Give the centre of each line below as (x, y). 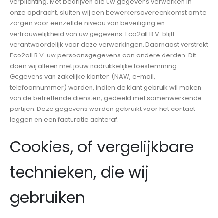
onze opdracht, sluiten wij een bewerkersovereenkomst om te (108, 13)
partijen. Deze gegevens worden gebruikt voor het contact (102, 109)
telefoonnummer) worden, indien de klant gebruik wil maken (106, 88)
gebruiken (47, 197)
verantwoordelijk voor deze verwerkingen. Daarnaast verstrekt (109, 45)
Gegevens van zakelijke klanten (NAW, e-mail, (82, 77)
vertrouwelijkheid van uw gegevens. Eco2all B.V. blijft (92, 34)
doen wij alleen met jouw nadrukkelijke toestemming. (94, 66)
